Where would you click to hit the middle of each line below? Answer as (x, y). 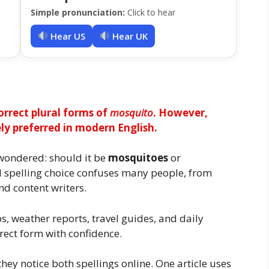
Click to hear (150, 12)
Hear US (67, 36)
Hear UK (129, 36)
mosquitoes (138, 158)
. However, (180, 112)
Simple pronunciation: (78, 12)
